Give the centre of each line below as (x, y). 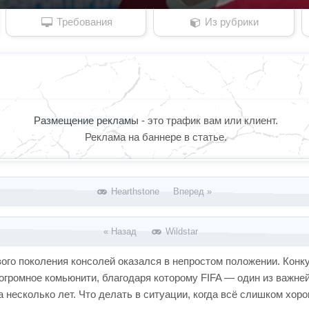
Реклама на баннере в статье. (156, 137)
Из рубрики (230, 22)
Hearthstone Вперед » (160, 191)
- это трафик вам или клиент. (209, 120)
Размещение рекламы (87, 120)
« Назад (127, 231)
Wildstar (181, 231)
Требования (83, 22)
